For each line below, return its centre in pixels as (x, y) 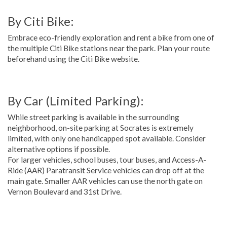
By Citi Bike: (41, 21)
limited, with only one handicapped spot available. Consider (107, 139)
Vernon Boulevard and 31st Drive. (65, 192)
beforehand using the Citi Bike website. (73, 59)
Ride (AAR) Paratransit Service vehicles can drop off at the (106, 171)
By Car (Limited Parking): (76, 101)
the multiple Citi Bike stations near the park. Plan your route (109, 48)
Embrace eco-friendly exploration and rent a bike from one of (111, 38)
